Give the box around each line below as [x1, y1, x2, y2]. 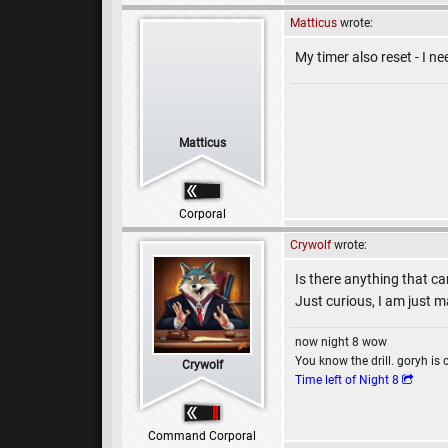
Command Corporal [148, 429, 256, 443]
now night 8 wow [295, 335, 387, 349]
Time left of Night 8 [295, 373, 399, 387]
